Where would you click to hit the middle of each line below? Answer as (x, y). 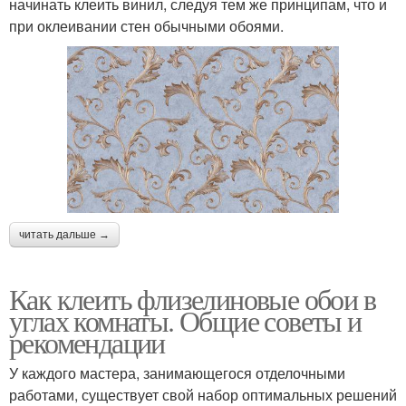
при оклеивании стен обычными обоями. (146, 25)
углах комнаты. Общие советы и (185, 320)
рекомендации (87, 342)
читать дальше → (64, 234)
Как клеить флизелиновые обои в (192, 298)
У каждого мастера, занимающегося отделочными (177, 372)
